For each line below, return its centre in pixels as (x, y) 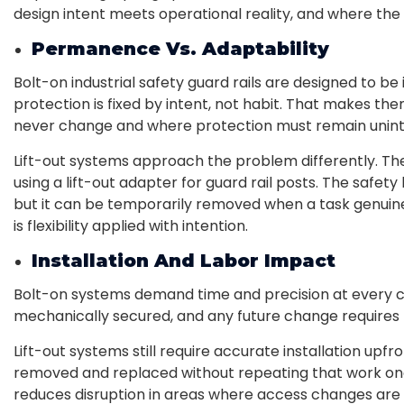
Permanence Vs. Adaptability (180, 48)
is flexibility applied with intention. (131, 225)
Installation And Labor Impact (184, 260)
